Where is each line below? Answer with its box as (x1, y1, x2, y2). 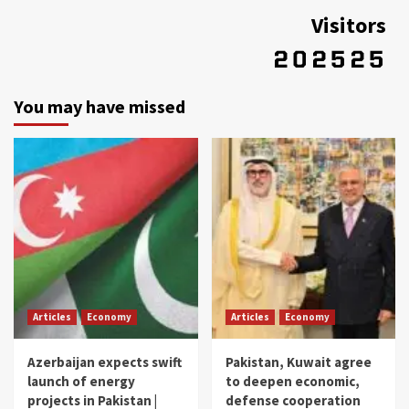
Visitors (311, 10, 386, 39)
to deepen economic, (225, 372, 360, 391)
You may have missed (14, 95, 185, 119)
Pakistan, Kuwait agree (225, 353, 372, 372)
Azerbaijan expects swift (27, 353, 182, 372)
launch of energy (27, 372, 135, 391)
